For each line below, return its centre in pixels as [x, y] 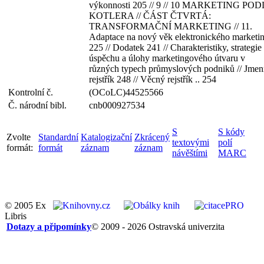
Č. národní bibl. [40, 105]
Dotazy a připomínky [49, 227]
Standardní [58, 137]
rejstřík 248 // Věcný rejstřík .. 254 [153, 79]
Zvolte [19, 137]
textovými [191, 142]
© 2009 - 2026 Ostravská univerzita [158, 227]
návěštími [190, 153]
